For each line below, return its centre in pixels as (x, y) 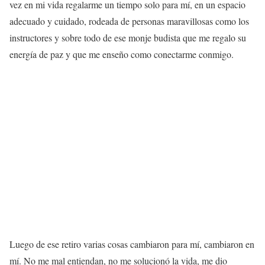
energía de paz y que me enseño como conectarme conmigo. (122, 54)
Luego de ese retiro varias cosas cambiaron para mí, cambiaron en (132, 244)
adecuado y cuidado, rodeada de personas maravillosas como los (129, 21)
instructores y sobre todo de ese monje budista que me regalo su (128, 37)
